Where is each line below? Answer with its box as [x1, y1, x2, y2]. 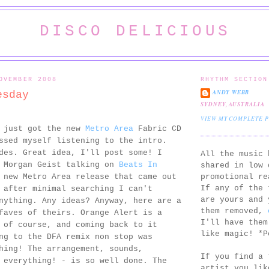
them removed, [201, 206, 268, 216]
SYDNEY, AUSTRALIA [201, 100, 265, 109]
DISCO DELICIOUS [40, 22, 231, 40]
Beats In [119, 160, 157, 170]
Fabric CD [133, 124, 181, 134]
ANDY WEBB [213, 88, 250, 97]
